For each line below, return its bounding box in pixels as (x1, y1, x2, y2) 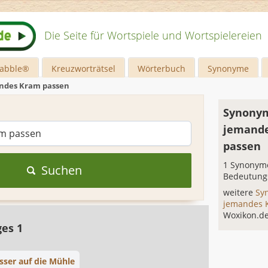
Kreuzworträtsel (51, 63, 116, 74)
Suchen (41, 162, 82, 178)
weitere (223, 187, 256, 198)
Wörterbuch (138, 63, 186, 74)
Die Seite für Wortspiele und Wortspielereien (44, 28, 262, 42)
